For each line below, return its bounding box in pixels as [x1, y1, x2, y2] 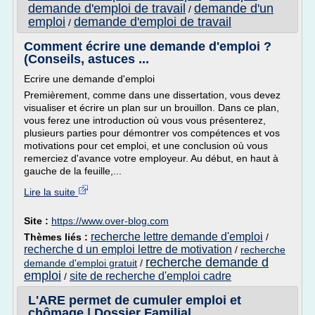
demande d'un [194, 1, 274, 15]
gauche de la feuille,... [24, 165, 122, 176]
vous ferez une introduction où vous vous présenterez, [24, 115, 266, 126]
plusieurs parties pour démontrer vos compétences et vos [24, 127, 280, 139]
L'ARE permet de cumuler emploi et [28, 293, 241, 307]
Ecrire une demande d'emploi [24, 73, 155, 84]
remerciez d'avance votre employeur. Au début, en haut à [24, 153, 278, 164]
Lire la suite [24, 186, 78, 198]
